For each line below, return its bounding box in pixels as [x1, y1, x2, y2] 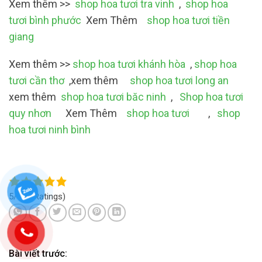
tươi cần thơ [9, 74, 64, 87]
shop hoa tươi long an [130, 74, 229, 87]
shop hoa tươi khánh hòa [73, 58, 185, 71]
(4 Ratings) [24, 191, 65, 202]
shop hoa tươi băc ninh [61, 91, 166, 104]
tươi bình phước [9, 13, 81, 26]
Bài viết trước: [9, 248, 67, 260]
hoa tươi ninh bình [9, 123, 91, 136]
